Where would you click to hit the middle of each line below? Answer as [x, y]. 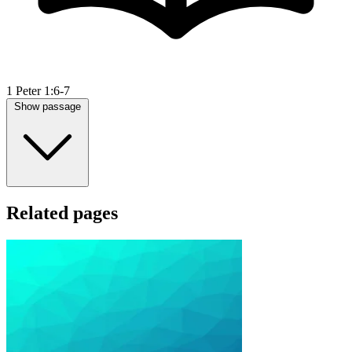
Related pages [62, 213]
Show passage [48, 107]
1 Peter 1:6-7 [38, 91]
